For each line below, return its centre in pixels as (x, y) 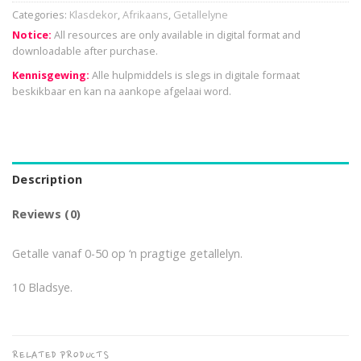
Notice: (32, 35)
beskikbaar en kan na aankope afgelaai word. (122, 91)
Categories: (41, 15)
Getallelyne (201, 15)
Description (48, 179)
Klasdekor (93, 15)
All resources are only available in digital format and (176, 35)
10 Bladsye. (42, 287)
